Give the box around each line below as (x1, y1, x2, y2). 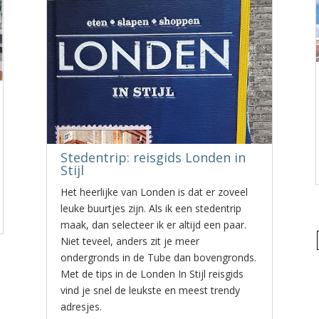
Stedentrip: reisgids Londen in (60, 149, 246, 166)
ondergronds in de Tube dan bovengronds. (60, 251, 256, 264)
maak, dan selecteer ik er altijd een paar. (60, 218, 246, 231)
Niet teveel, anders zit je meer (60, 234, 199, 248)
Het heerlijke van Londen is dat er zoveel (60, 185, 248, 199)
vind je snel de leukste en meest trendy (60, 283, 240, 297)
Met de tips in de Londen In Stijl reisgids (60, 267, 244, 281)
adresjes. (60, 300, 102, 313)
